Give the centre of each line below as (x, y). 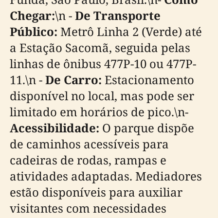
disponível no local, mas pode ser (102, 96)
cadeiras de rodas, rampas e (88, 160)
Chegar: (32, 15)
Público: (34, 31)
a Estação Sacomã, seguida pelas (100, 47)
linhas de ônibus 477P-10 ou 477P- (103, 64)
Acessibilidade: (54, 128)
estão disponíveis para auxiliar (96, 192)
